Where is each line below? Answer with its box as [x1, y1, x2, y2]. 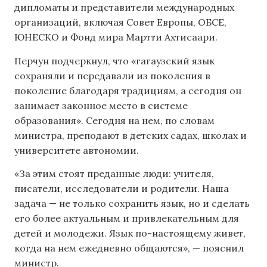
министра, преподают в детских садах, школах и [14, 129, 247, 141]
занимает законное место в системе [14, 99, 188, 111]
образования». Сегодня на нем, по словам [14, 114, 215, 126]
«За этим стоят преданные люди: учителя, [14, 167, 214, 180]
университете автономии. [14, 144, 139, 156]
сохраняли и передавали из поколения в [14, 69, 210, 82]
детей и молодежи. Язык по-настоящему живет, [14, 227, 246, 240]
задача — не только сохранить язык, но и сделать [14, 197, 250, 210]
